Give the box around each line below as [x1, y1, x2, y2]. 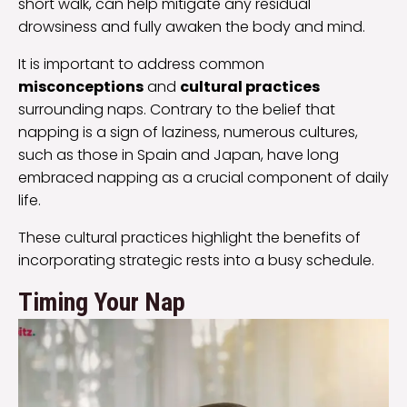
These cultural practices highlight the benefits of [18, 227, 361, 249]
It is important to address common [18, 54, 264, 75]
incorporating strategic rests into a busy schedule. [18, 250, 374, 272]
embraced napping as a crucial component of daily [18, 167, 389, 189]
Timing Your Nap [18, 287, 185, 318]
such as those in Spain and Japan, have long [18, 144, 339, 166]
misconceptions [18, 76, 144, 98]
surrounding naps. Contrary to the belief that [18, 99, 335, 121]
